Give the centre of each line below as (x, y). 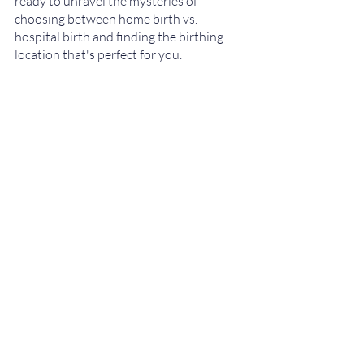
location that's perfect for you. (98, 54)
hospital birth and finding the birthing (120, 37)
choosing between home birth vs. (107, 19)
